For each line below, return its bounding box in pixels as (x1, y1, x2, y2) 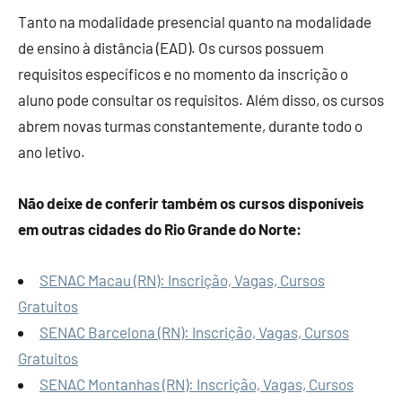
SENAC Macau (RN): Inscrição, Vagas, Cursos (39, 271, 325, 289)
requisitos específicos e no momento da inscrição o (18, 65, 348, 83)
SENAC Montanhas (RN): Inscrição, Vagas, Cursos (39, 375, 354, 393)
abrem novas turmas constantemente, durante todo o (18, 117, 363, 135)
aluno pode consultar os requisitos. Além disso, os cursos (18, 91, 384, 109)
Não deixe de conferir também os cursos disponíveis (18, 194, 364, 212)
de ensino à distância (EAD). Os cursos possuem (18, 39, 324, 57)
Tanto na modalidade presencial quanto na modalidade (18, 13, 371, 31)
